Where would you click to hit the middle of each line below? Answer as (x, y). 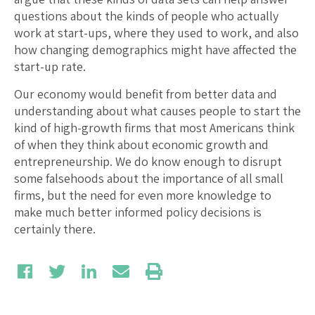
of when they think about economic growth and (141, 144)
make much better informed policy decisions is (138, 212)
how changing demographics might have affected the (155, 49)
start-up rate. (50, 66)
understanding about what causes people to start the (157, 110)
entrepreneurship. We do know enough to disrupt (148, 161)
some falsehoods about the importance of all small (149, 178)
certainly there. (55, 229)
